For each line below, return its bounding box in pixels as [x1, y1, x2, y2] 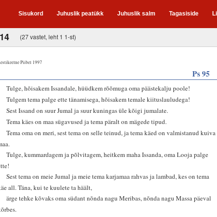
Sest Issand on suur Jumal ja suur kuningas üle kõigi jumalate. [6, 106, 169, 115]
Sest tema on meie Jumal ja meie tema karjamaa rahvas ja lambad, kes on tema [6, 171, 210, 181]
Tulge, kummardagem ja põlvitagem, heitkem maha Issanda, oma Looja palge [6, 150, 209, 159]
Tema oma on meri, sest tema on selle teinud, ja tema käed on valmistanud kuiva [6, 128, 216, 137]
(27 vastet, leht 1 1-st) [20, 32, 76, 41]
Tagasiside [169, 10, 199, 17]
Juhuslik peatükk [57, 10, 104, 17]
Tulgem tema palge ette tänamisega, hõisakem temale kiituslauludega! [6, 94, 190, 104]
